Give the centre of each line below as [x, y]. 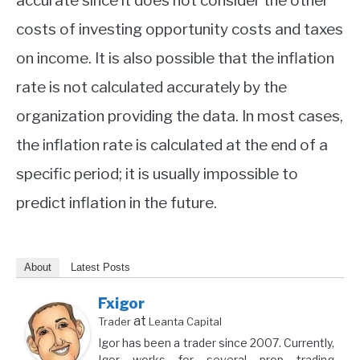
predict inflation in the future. [117, 202]
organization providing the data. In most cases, [180, 116]
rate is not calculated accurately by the [151, 87]
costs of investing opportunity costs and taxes [180, 29]
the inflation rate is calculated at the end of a [172, 145]
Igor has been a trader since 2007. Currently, [216, 342]
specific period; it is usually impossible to [157, 174]
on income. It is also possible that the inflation [175, 58]
